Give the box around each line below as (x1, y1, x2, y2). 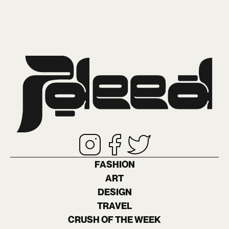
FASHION (94, 159, 135, 170)
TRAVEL (97, 200, 132, 212)
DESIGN (97, 187, 132, 198)
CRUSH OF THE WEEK (68, 214, 161, 225)
